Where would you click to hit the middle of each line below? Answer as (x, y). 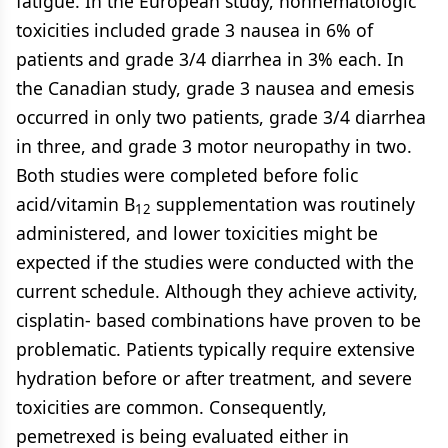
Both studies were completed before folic (187, 175)
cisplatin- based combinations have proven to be (218, 320)
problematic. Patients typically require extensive (215, 349)
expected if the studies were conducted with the (215, 262)
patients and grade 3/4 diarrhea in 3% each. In (210, 59)
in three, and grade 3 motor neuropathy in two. (214, 146)
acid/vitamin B (75, 204)
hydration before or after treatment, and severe (214, 378)
